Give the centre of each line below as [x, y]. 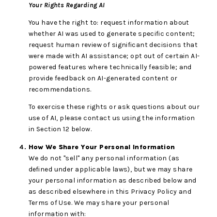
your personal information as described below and [112, 180]
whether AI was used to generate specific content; [112, 33]
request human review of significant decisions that [113, 45]
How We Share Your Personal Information [102, 147]
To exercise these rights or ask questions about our [114, 107]
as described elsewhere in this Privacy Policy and [110, 191]
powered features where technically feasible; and [110, 67]
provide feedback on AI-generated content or [103, 78]
